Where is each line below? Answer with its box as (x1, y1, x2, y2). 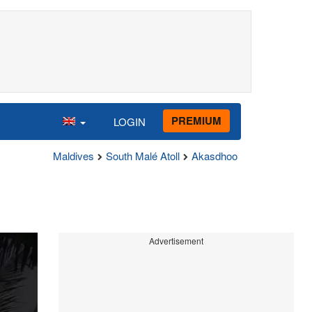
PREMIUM (171, 112, 221, 128)
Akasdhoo (192, 148, 237, 163)
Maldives (53, 148, 94, 163)
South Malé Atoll (106, 148, 180, 163)
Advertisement (148, 235, 203, 247)
